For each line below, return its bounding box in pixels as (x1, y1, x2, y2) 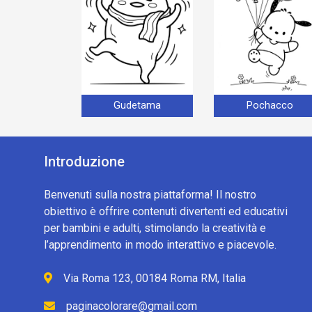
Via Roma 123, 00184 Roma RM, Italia (63, 271, 246, 285)
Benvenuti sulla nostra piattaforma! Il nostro (44, 187, 256, 201)
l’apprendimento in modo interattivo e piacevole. (44, 237, 276, 251)
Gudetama (114, 100, 161, 112)
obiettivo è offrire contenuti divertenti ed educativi (44, 204, 288, 218)
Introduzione (44, 153, 125, 170)
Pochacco (246, 100, 293, 112)
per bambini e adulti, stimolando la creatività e (44, 221, 266, 235)
